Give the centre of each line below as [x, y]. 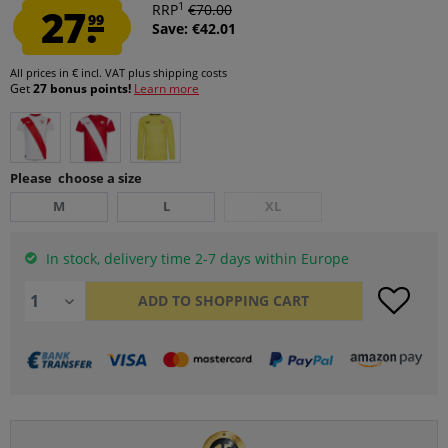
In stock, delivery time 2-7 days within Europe [195, 258]
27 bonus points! [83, 88]
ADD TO [165, 300]
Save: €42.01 [194, 28]
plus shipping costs [177, 72]
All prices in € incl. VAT [69, 72]
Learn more [166, 88]
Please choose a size [76, 178]
